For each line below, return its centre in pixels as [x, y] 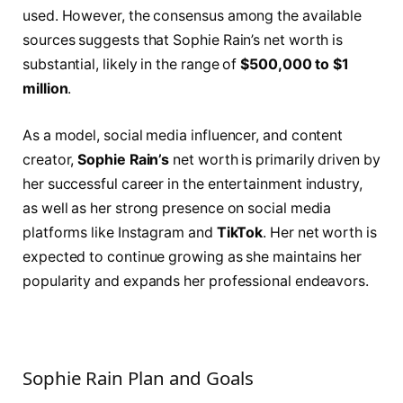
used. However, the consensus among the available [193, 16]
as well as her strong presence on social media [177, 208]
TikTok [238, 232]
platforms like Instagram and [118, 232]
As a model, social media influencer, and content [183, 135]
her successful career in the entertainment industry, [193, 184]
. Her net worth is [320, 232]
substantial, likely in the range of [130, 65]
